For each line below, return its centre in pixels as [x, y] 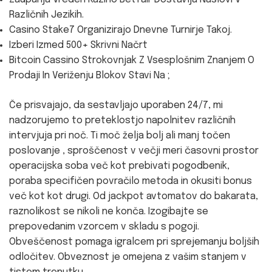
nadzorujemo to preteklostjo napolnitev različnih [122, 121]
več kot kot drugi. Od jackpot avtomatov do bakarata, [134, 196]
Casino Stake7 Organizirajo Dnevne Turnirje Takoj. [121, 30]
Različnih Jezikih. [46, 15]
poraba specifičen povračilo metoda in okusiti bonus [131, 181]
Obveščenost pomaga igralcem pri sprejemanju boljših [134, 242]
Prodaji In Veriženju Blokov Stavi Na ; [90, 76]
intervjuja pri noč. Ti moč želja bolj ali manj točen [120, 136]
